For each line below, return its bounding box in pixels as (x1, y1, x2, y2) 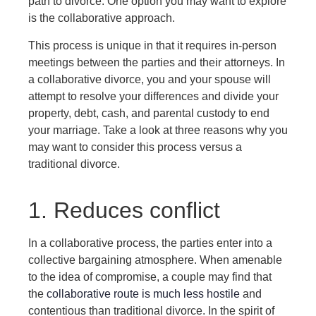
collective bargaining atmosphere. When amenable (28, 254, 282, 267)
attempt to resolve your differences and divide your (28, 90, 279, 102)
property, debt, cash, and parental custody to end (28, 107, 269, 119)
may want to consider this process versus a (28, 140, 242, 153)
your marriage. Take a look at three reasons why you (28, 123, 288, 136)
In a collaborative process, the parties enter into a (28, 237, 272, 250)
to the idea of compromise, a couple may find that (28, 271, 272, 284)
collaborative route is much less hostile (47, 288, 240, 300)
